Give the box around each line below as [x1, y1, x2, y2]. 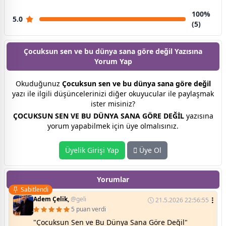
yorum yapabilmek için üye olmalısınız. [47, 121, 179, 131]
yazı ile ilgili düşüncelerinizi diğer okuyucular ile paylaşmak [12, 89, 214, 99]
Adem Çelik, [33, 195, 71, 204]
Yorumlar [97, 175, 129, 185]
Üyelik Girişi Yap [65, 145, 119, 155]
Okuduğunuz [15, 79, 62, 89]
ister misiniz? [91, 99, 135, 109]
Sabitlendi [21, 185, 48, 194]
